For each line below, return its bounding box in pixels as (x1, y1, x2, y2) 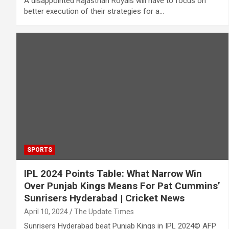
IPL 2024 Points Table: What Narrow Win (24, 168, 202, 180)
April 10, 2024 (24, 208, 68, 216)
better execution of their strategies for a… (24, 7, 164, 16)
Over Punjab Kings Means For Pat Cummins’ (24, 180, 220, 192)
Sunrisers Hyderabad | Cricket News (24, 192, 185, 204)
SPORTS (27, 146, 52, 154)
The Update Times (74, 208, 134, 216)
